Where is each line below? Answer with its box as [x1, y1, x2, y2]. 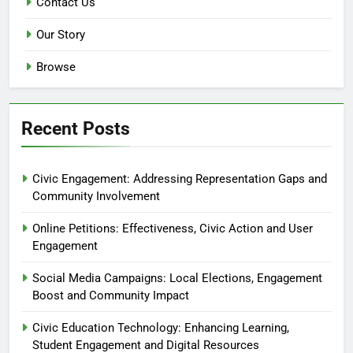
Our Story [36, 28, 85, 43]
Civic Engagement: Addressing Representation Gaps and [32, 172, 327, 187]
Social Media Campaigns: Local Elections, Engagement [32, 271, 322, 286]
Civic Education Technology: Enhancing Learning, [32, 321, 289, 336]
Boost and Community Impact [32, 288, 189, 303]
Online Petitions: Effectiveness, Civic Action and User [32, 221, 313, 236]
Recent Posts [21, 117, 130, 140]
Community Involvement [32, 189, 160, 204]
